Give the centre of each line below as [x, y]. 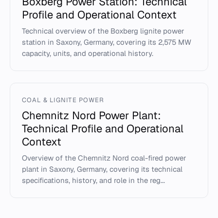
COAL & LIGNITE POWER [63, 100]
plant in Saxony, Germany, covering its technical [102, 169]
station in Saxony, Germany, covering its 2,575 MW [107, 42]
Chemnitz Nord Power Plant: [91, 115]
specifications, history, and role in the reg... [93, 180]
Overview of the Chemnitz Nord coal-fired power [104, 158]
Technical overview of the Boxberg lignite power [103, 31]
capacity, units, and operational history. [88, 53]
